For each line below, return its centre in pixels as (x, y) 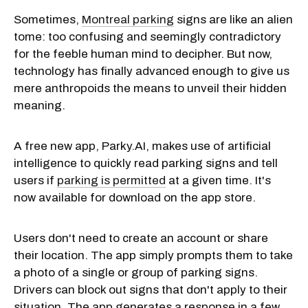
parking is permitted (111, 180)
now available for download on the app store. (135, 197)
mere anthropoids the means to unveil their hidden (150, 88)
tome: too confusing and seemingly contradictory (147, 36)
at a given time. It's (218, 180)
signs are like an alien (233, 19)
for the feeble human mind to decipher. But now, (143, 54)
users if (35, 180)
